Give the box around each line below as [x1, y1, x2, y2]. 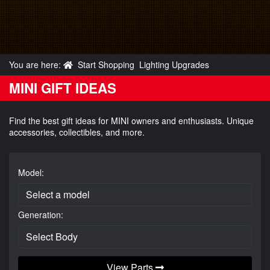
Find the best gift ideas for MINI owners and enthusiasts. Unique [9, 114, 254, 127]
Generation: [18, 208, 63, 221]
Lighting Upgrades [139, 58, 209, 71]
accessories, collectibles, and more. [9, 125, 145, 138]
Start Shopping [78, 58, 134, 71]
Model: [18, 166, 44, 178]
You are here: [9, 58, 63, 71]
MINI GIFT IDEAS [9, 78, 116, 98]
